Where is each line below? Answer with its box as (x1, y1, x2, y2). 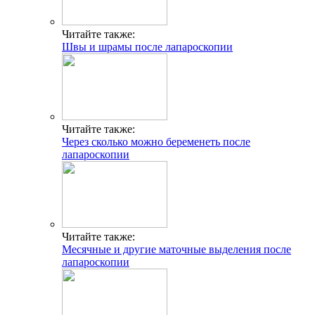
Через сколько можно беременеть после (62, 135, 250, 148)
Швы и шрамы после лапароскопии (62, 40, 233, 53)
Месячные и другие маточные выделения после (62, 243, 291, 255)
